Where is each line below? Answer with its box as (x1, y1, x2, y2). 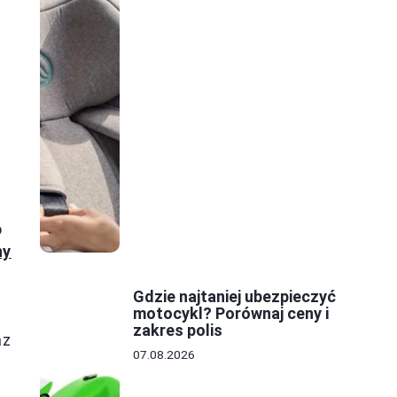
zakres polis (133, 321, 222, 340)
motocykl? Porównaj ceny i (133, 304, 329, 323)
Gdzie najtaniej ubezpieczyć (133, 287, 336, 307)
